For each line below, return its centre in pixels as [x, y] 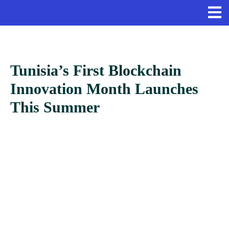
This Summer [55, 107]
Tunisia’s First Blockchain [96, 71]
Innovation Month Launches [104, 89]
